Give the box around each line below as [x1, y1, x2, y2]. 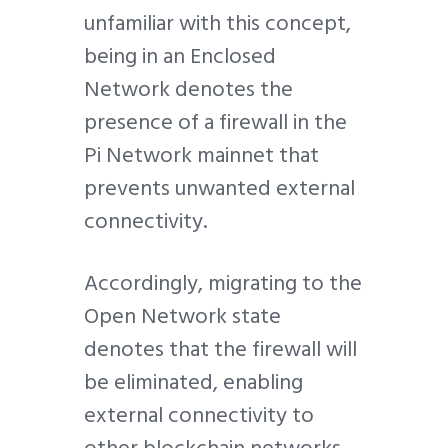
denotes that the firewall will [84, 331, 357, 368]
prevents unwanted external [84, 170, 355, 207]
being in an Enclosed [84, 38, 276, 75]
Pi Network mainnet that [84, 137, 319, 174]
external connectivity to [84, 397, 314, 434]
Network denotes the [84, 71, 293, 108]
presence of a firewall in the [84, 104, 347, 141]
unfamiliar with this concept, [84, 5, 351, 42]
